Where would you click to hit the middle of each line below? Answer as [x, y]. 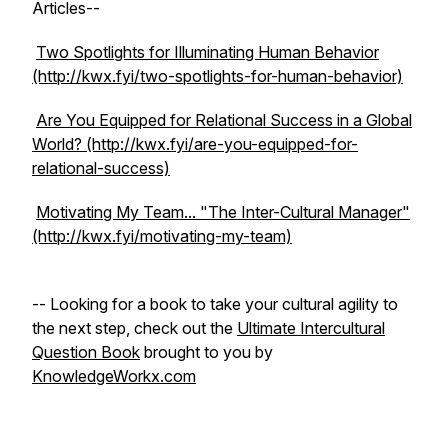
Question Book [86, 352]
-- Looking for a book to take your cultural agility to [215, 304]
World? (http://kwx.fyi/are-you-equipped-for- [195, 144]
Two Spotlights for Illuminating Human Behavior [207, 52]
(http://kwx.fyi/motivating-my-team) [162, 236]
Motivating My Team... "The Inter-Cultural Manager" [223, 212]
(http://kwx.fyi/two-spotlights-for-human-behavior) [217, 76]
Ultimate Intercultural [311, 328]
